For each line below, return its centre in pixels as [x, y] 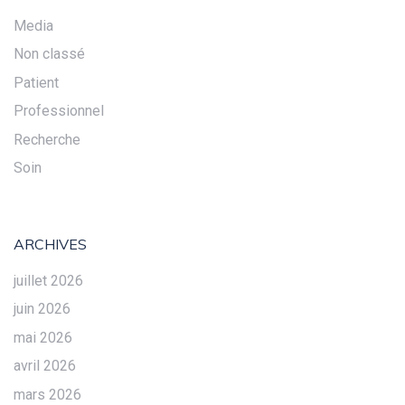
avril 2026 [45, 366]
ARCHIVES [50, 244]
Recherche [47, 139]
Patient [36, 82]
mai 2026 [43, 337]
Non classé [49, 54]
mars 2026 [47, 394]
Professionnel [59, 111]
